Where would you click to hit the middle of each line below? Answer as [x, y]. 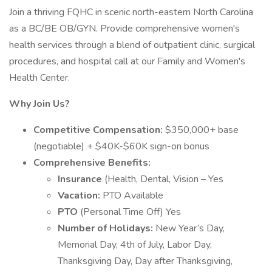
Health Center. [39, 78]
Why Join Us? [39, 104]
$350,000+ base [202, 130]
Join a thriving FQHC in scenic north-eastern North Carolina [131, 12]
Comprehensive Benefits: [92, 163]
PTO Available [133, 195]
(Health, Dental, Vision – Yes [164, 179]
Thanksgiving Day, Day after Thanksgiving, [145, 261]
